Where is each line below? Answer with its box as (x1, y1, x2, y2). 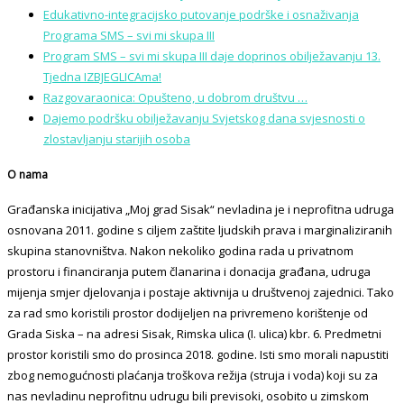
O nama (7, 167, 48, 183)
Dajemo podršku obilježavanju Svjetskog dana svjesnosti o (43, 110, 365, 127)
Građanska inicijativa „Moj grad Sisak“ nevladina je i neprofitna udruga (7, 201, 394, 218)
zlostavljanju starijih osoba (43, 131, 190, 148)
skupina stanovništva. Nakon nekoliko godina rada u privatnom (7, 243, 353, 260)
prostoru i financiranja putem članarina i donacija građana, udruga (7, 263, 371, 280)
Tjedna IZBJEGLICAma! (43, 69, 161, 86)
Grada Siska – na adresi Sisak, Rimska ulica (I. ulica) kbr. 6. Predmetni (7, 326, 381, 343)
